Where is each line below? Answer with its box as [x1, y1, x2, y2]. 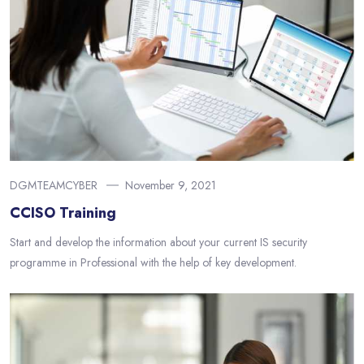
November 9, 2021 [125, 176, 216, 193]
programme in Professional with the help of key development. [10, 253, 297, 271]
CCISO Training [10, 201, 116, 223]
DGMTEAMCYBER [10, 176, 97, 193]
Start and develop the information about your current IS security [10, 233, 307, 250]
